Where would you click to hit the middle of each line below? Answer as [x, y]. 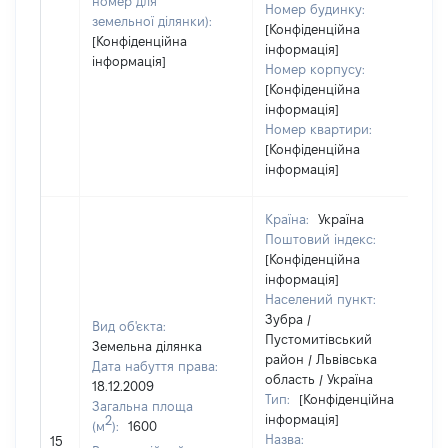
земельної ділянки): [152, 21]
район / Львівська [321, 359]
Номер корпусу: [315, 69]
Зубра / [288, 319]
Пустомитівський [318, 339]
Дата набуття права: [155, 366]
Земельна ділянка [147, 346]
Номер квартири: [318, 129]
